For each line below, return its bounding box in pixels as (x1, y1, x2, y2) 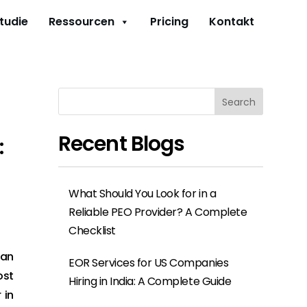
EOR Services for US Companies (69, 255, 229, 271)
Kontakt (209, 14, 254, 29)
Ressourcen (49, 14, 114, 29)
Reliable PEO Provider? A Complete (69, 204, 247, 220)
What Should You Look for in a (69, 186, 217, 201)
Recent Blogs (58, 130, 185, 158)
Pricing (150, 14, 188, 29)
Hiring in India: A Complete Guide (69, 273, 232, 289)
